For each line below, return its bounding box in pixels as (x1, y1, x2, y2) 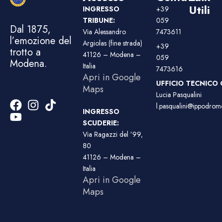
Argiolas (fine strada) (83, 38, 143, 49)
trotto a (10, 45, 41, 59)
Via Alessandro (83, 27, 126, 37)
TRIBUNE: (83, 15, 115, 26)
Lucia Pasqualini (156, 90, 202, 100)
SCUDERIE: (83, 118, 119, 128)
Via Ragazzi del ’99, (83, 129, 143, 140)
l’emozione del (10, 33, 71, 48)
